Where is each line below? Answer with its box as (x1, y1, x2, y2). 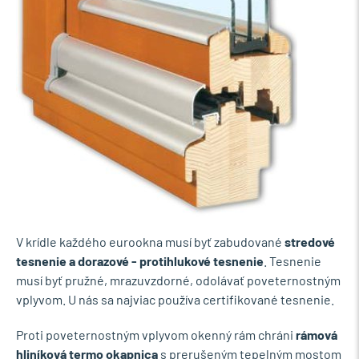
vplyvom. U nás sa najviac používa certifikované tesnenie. (16, 292, 334, 307)
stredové (284, 234, 335, 249)
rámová (296, 327, 337, 342)
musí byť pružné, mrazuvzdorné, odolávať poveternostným (16, 272, 341, 288)
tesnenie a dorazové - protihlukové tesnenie (16, 253, 264, 268)
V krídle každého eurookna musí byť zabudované (16, 234, 284, 249)
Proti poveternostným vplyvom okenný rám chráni (16, 327, 296, 342)
